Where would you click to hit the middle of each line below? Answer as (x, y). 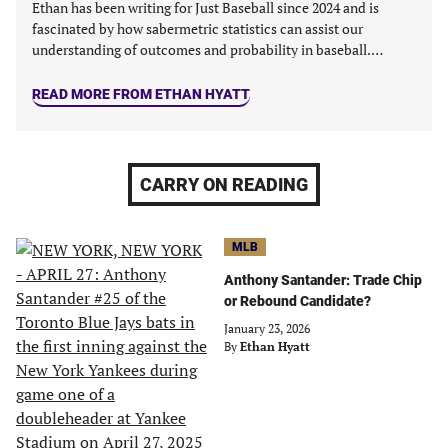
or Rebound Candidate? (297, 301)
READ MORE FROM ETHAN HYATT (141, 94)
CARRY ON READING (224, 184)
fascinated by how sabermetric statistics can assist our (197, 28)
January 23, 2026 (267, 328)
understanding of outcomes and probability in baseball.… (207, 49)
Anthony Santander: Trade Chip (323, 280)
